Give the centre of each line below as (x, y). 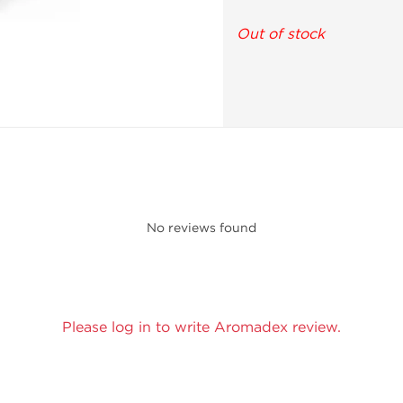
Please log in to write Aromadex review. (201, 327)
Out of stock (281, 34)
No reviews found (201, 228)
